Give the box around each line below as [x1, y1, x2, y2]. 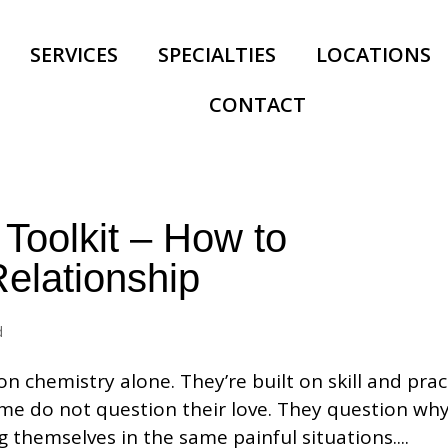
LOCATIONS [315, 41, 431, 68]
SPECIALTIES [157, 41, 276, 68]
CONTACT [209, 91, 307, 118]
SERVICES [29, 41, 118, 68]
